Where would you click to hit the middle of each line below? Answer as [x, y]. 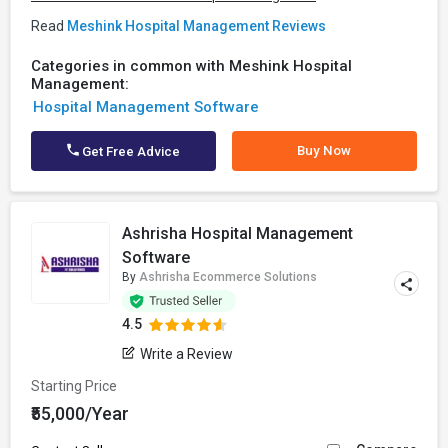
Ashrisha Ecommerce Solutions [228, 277]
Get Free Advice [130, 151]
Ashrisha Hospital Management [238, 233]
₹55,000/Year [80, 413]
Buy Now [324, 150]
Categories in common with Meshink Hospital [191, 66]
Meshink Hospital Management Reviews [196, 26]
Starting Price [74, 386]
